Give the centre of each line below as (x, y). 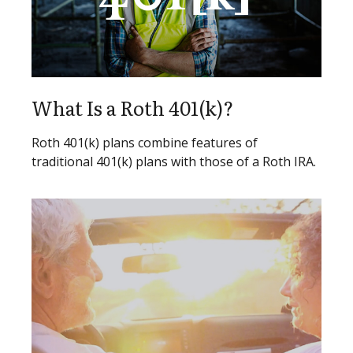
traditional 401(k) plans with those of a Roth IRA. (174, 162)
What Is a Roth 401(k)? (132, 108)
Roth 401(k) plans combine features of (145, 143)
